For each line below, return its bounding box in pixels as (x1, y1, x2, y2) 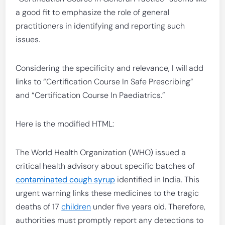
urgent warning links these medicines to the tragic (16, 188, 199, 198)
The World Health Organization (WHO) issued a (16, 147, 186, 158)
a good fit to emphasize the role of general (16, 7, 170, 18)
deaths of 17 (16, 201, 62, 212)
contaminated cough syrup (16, 174, 116, 185)
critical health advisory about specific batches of (16, 161, 195, 171)
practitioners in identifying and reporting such (16, 21, 185, 31)
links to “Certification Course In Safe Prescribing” (16, 76, 194, 87)
